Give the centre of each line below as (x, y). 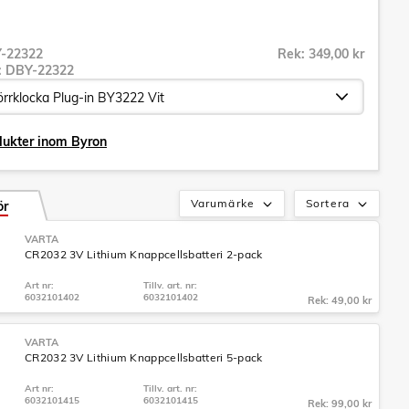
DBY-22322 (40, 70)
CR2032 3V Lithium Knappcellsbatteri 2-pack (144, 254)
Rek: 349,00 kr (321, 54)
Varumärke (222, 203)
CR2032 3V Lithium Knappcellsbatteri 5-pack (144, 357)
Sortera (328, 203)
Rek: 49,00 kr (340, 300)
